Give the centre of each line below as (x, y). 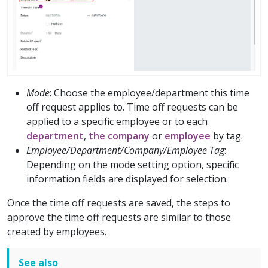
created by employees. (57, 231)
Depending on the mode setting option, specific (133, 164)
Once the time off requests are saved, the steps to (119, 202)
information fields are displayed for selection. (127, 179)
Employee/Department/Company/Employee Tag (125, 150)
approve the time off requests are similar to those (119, 217)
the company (119, 135)
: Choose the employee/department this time (150, 92)
